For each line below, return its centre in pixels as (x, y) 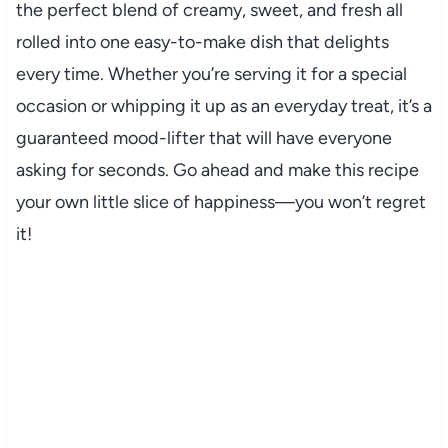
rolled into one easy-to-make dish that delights (202, 41)
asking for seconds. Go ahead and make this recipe (217, 169)
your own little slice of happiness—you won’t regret (220, 201)
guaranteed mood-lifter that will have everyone (203, 137)
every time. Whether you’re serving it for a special (211, 73)
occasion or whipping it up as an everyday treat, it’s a (223, 105)
